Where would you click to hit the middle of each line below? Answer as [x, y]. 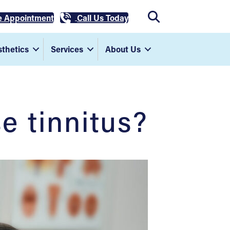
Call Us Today [102, 18]
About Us [123, 49]
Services [67, 49]
